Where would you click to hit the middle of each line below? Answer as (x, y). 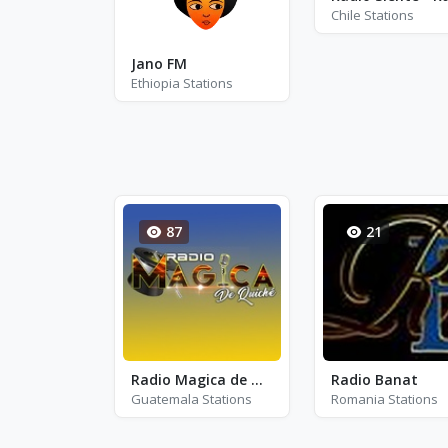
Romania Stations (384, 399)
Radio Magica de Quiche (257, 379)
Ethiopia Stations (182, 82)
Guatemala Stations (191, 399)
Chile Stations (372, 15)
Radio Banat (374, 379)
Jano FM (159, 63)
